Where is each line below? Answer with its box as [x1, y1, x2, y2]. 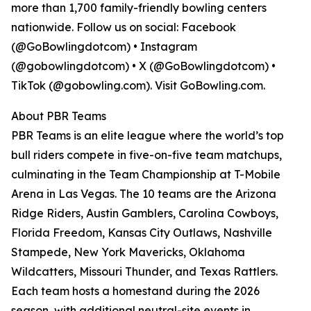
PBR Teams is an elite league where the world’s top [11, 128, 284, 143]
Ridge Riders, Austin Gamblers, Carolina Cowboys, [11, 206, 278, 221]
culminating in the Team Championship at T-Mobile [11, 167, 280, 182]
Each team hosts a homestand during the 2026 [11, 284, 260, 299]
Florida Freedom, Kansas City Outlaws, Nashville [11, 226, 272, 240]
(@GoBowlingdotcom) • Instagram [11, 40, 197, 54]
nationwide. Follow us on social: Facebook [11, 20, 236, 35]
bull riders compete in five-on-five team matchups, [11, 148, 282, 162]
